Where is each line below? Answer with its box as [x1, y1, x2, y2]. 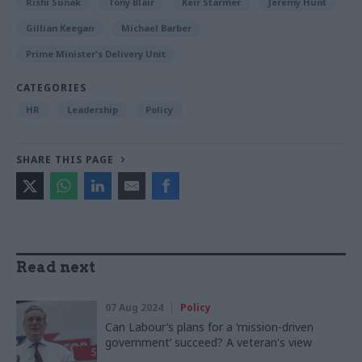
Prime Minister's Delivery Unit [26, 47, 166, 60]
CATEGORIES [16, 80, 86, 95]
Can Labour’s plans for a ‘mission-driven [105, 318, 314, 335]
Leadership [67, 103, 118, 116]
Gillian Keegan [26, 21, 94, 34]
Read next [16, 258, 95, 276]
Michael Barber [121, 21, 192, 34]
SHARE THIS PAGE [16, 152, 114, 166]
